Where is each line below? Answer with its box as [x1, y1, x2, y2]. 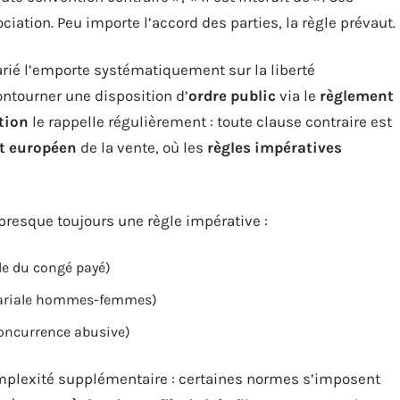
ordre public [188, 86, 276, 104]
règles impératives [207, 137, 342, 156]
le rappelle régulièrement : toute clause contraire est [29, 112, 392, 130]
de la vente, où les [77, 137, 207, 156]
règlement [320, 86, 394, 104]
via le [276, 86, 320, 104]
